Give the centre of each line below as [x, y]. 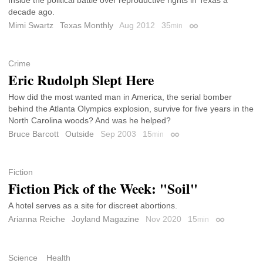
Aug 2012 [138, 25]
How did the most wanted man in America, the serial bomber [120, 97]
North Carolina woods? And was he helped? [90, 121]
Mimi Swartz [31, 25]
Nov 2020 [165, 219]
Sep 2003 [119, 134]
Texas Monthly [87, 25]
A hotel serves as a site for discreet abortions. [93, 206]
